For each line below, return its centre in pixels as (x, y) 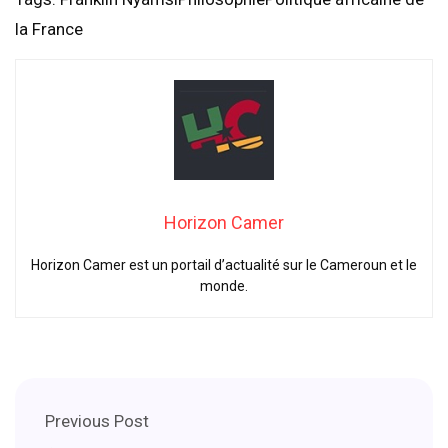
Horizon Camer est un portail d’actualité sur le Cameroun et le (224, 265)
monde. (224, 286)
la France (49, 29)
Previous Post (97, 421)
